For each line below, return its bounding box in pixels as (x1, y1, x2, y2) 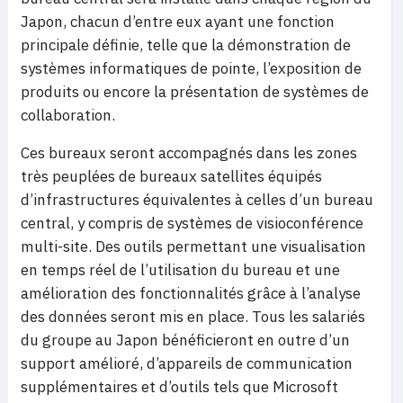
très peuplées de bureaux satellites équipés (21, 166, 322, 187)
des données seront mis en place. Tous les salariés (21, 307, 365, 327)
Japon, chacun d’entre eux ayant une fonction (21, 12, 335, 32)
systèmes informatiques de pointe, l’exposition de (21, 58, 362, 79)
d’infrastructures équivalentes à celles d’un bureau (21, 190, 373, 210)
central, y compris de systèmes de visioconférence (21, 213, 363, 234)
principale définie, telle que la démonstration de (21, 35, 351, 56)
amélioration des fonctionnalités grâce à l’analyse (21, 283, 361, 304)
